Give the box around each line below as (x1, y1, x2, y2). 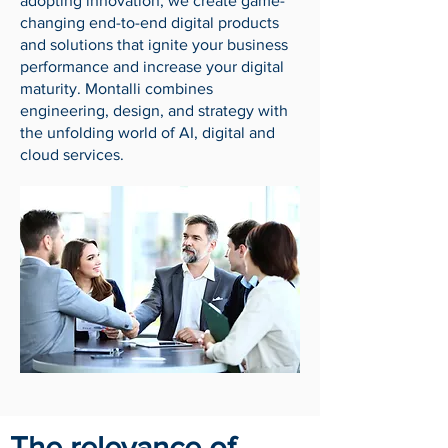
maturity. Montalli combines (20, 80, 213, 97)
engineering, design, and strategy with (20, 102, 288, 119)
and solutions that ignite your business (20, 36, 288, 53)
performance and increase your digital (20, 58, 284, 75)
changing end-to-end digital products (20, 14, 279, 31)
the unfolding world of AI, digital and (20, 124, 275, 141)
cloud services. (20, 146, 124, 163)
